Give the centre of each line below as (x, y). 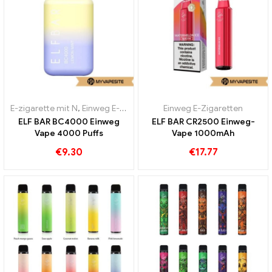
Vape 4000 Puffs (69, 134)
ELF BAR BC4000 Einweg (69, 122)
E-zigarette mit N (44, 109)
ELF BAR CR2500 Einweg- (203, 122)
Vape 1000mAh (203, 134)
